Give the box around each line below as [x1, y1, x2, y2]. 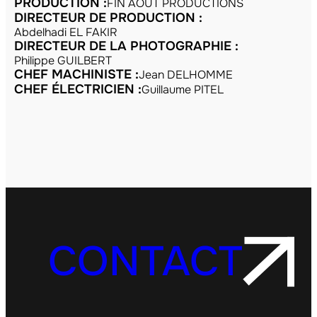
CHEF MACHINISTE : [14, 66, 139, 82]
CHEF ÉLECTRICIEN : [14, 81, 142, 97]
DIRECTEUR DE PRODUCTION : [14, 9, 202, 25]
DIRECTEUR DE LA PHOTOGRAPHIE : [14, 38, 238, 54]
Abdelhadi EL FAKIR [14, 24, 117, 40]
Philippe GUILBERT [14, 52, 112, 68]
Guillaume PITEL [142, 81, 224, 97]
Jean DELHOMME [139, 67, 233, 82]
